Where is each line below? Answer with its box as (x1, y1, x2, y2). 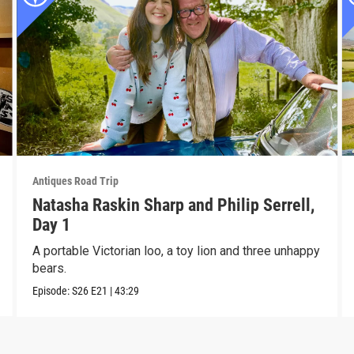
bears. (32, 260, 66, 276)
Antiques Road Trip (32, 174, 119, 187)
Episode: (32, 284, 72, 297)
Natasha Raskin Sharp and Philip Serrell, (32, 194, 314, 215)
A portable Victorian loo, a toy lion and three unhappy (32, 243, 320, 258)
